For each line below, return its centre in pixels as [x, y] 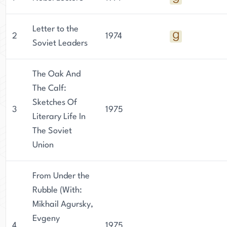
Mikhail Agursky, [63, 204]
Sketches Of [55, 103]
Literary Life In [59, 117]
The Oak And [56, 74]
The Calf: [49, 88]
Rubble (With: [57, 190]
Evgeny [46, 219]
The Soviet [52, 131]
